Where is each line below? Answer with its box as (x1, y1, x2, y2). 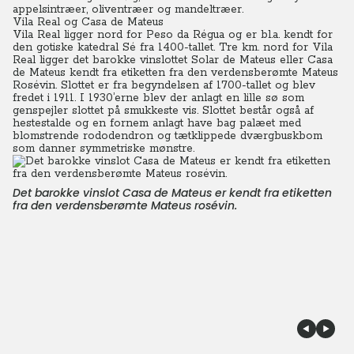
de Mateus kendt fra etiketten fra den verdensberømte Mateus (13, 66, 338, 80)
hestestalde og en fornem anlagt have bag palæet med (13, 116, 301, 130)
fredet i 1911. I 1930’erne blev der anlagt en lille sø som (13, 91, 304, 105)
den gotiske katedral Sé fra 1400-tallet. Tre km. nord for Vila (13, 40, 333, 55)
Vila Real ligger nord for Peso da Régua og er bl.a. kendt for (13, 28, 333, 42)
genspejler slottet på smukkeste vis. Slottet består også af (13, 104, 314, 118)
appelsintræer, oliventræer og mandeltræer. (13, 2, 243, 17)
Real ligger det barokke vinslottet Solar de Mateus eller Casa (13, 53, 333, 67)
